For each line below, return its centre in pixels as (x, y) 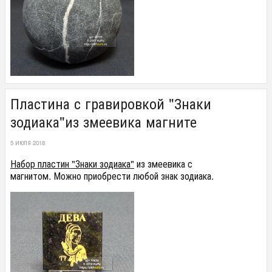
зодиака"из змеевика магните (104, 121)
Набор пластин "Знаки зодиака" (72, 163)
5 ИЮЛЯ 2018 (28, 143)
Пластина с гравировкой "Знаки (111, 103)
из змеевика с (163, 163)
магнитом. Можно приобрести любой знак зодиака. (112, 175)
